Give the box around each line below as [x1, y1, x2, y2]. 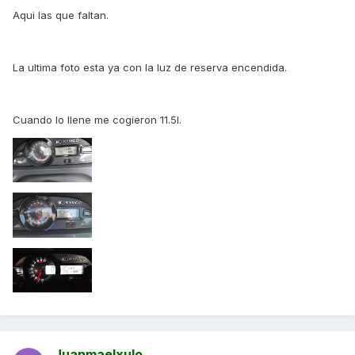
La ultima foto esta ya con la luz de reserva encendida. [13, 61, 287, 74]
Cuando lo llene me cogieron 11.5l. [13, 113, 181, 127]
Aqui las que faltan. [13, 9, 109, 22]
